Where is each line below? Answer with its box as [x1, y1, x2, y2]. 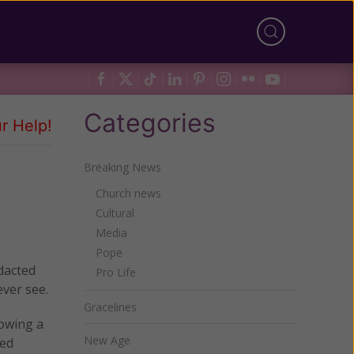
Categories [84, 107, 216, 138]
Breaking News [84, 160, 161, 175]
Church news [96, 186, 161, 201]
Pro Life [96, 265, 136, 280]
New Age [84, 333, 130, 348]
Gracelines [84, 299, 137, 314]
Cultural [96, 205, 134, 220]
